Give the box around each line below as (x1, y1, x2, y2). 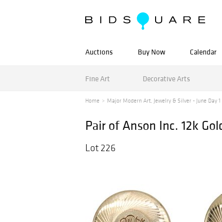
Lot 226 (85, 142, 115, 154)
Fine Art (85, 73, 110, 83)
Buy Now (138, 47, 165, 56)
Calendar (190, 47, 217, 56)
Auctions (85, 47, 113, 56)
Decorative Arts (142, 73, 190, 83)
